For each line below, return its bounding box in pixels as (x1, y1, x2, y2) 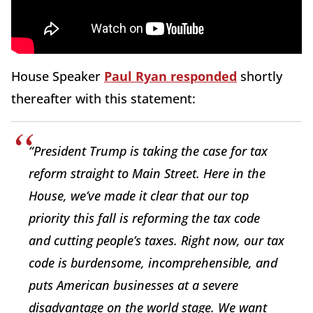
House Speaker (11, 67, 104, 85)
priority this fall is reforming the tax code (29, 209, 260, 226)
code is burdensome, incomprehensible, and (29, 254, 277, 271)
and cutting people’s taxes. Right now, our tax (29, 231, 284, 249)
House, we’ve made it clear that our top (29, 187, 249, 204)
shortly (237, 67, 282, 85)
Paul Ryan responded (104, 67, 237, 85)
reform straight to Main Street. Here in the (29, 164, 265, 182)
